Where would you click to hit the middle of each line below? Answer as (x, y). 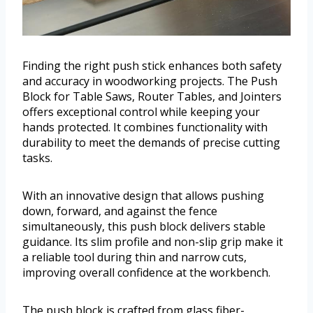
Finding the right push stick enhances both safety (152, 66)
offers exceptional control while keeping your (141, 112)
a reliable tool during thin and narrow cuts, (134, 257)
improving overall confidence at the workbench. (146, 273)
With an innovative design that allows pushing (143, 196)
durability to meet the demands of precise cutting (151, 143)
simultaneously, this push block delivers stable (144, 227)
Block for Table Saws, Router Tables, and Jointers (152, 97)
